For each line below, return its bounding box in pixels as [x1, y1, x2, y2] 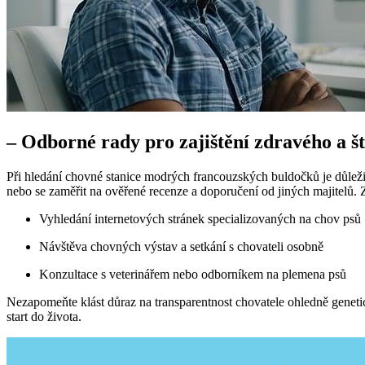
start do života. [7, 310, 81, 324]
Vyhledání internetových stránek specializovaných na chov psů [39, 212, 361, 226]
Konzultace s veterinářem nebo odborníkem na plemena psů [39, 267, 346, 282]
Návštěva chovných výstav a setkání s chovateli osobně [39, 240, 323, 254]
